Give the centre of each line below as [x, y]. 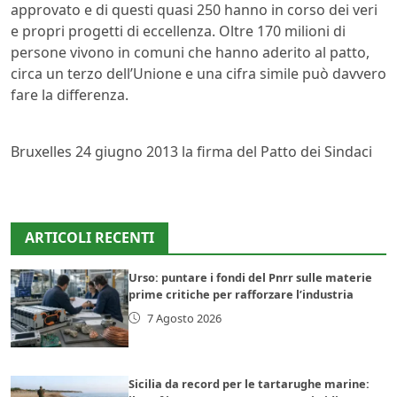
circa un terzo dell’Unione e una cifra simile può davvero [198, 73]
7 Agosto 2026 [184, 318]
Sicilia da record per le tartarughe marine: [249, 384]
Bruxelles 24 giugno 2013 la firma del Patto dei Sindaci [191, 151]
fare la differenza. [70, 94]
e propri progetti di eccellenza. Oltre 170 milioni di [178, 31]
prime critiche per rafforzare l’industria [241, 294]
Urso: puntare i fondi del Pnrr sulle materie [251, 277]
